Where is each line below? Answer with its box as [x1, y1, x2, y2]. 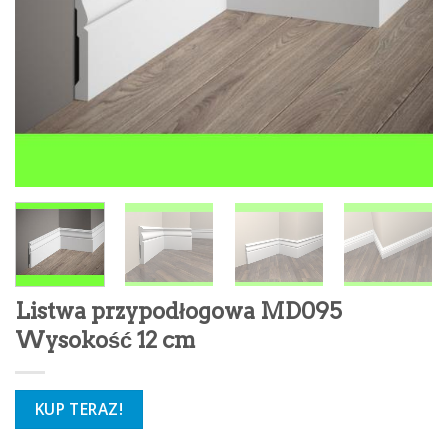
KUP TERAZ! [34, 397, 124, 420]
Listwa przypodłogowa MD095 [15, 296, 342, 325]
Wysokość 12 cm [15, 325, 195, 354]
